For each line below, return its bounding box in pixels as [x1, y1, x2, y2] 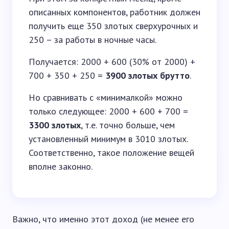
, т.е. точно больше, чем [81, 119, 175, 131]
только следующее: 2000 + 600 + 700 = [29, 105, 188, 117]
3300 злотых [29, 119, 81, 131]
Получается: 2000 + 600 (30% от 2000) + [29, 56, 195, 67]
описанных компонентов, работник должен [29, 6, 200, 18]
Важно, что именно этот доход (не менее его [12, 213, 194, 225]
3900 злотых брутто [105, 70, 190, 81]
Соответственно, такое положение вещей [29, 147, 194, 158]
